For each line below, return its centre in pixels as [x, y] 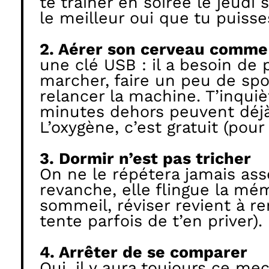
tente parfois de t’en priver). [151, 221]
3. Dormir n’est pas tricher [145, 158]
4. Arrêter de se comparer [143, 252]
